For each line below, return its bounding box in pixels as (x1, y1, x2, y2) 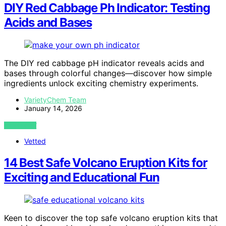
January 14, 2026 (24, 103, 82, 112)
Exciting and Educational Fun (4, 169, 159, 185)
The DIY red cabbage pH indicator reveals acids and (4, 58, 204, 68)
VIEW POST (4, 121, 37, 129)
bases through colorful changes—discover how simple (4, 68, 212, 78)
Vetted (24, 136, 46, 145)
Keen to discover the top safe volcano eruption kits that (4, 212, 218, 223)
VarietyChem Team (24, 95, 86, 104)
